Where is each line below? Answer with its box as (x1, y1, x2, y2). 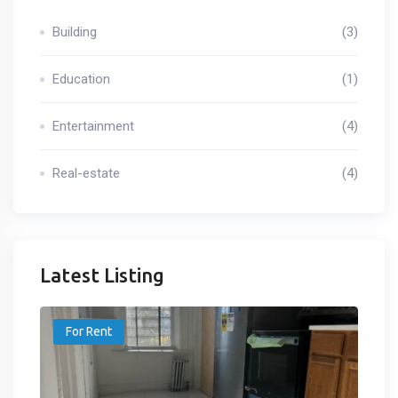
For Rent (66, 323, 112, 338)
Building (52, 23, 97, 40)
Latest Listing (40, 263, 164, 286)
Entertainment (52, 117, 134, 134)
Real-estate (52, 164, 120, 181)
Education (52, 70, 110, 87)
